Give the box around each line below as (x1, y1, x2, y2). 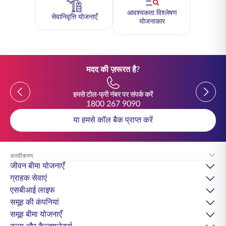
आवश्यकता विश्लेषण (127, 9, 177, 17)
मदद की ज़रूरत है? (86, 65, 140, 74)
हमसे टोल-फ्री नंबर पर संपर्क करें (73, 91, 153, 98)
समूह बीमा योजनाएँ (10, 210, 62, 218)
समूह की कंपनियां (10, 198, 59, 206)
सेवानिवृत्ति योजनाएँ (51, 14, 97, 21)
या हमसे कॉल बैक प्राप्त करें (73, 116, 153, 124)
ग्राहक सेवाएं (10, 174, 47, 182)
